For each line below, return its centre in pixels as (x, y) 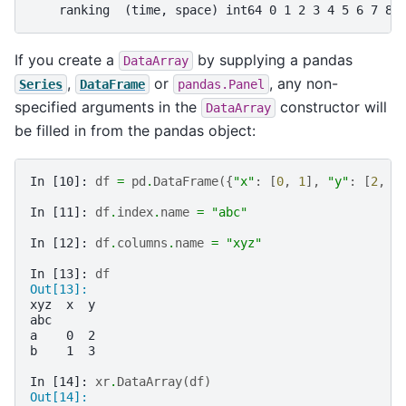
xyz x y (63, 305)
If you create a (67, 60)
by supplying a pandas (273, 60)
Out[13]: (63, 290)
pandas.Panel (221, 85)
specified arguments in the (108, 107)
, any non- (304, 84)
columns (142, 243)
